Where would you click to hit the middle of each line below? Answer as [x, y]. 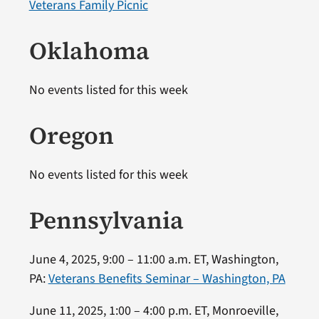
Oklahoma [89, 50]
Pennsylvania [106, 220]
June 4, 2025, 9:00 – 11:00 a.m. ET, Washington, [153, 259]
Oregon [71, 135]
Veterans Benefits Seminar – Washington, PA [167, 278]
